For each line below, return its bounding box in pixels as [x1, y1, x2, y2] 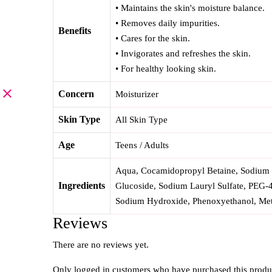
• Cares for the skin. [115, 33, 190, 44]
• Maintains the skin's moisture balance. [115, 3, 265, 13]
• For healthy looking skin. [115, 64, 216, 74]
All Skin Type [115, 115, 168, 125]
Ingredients [58, 180, 105, 191]
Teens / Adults [115, 140, 169, 151]
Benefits [58, 25, 91, 36]
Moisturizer [115, 89, 158, 100]
